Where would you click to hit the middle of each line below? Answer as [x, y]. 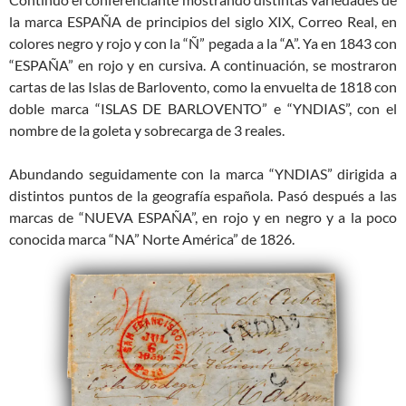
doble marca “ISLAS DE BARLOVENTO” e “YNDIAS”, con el [203, 108]
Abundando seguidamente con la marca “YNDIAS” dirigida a [203, 173]
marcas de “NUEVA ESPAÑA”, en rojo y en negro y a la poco [203, 217]
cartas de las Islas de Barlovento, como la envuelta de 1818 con [203, 86]
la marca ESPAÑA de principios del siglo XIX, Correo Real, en [203, 21]
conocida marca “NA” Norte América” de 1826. [152, 238]
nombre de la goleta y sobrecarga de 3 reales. [147, 130]
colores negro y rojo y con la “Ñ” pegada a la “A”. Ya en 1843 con [203, 43]
